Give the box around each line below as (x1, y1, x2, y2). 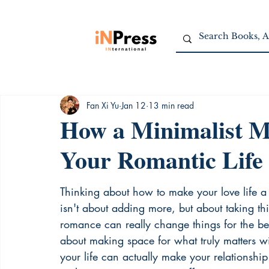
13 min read (148, 99, 194, 111)
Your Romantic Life (60, 142, 263, 177)
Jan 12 (121, 99, 146, 111)
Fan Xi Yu (86, 99, 119, 111)
